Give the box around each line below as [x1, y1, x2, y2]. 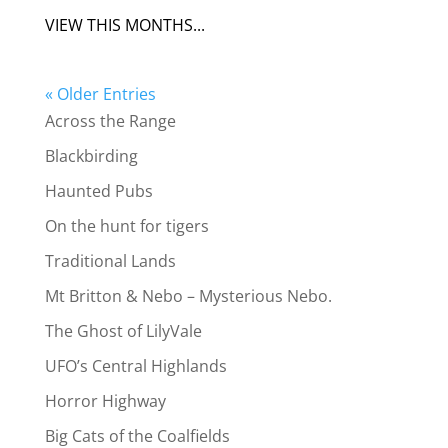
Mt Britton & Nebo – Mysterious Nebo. [44, 285, 332, 308]
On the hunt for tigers [44, 215, 209, 238]
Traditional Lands [44, 250, 176, 273]
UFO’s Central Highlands [44, 355, 227, 378]
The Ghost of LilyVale [44, 320, 202, 343]
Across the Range [44, 110, 176, 133]
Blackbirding [44, 145, 138, 168]
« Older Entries [44, 83, 156, 106]
